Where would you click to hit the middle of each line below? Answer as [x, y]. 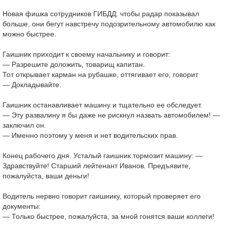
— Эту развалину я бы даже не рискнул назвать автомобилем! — [111, 115]
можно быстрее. [29, 34]
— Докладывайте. [32, 85]
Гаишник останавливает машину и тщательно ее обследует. [102, 105]
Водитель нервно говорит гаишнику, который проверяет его [102, 196]
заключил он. [24, 125]
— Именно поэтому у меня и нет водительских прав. [90, 135]
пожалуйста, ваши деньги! [46, 176]
